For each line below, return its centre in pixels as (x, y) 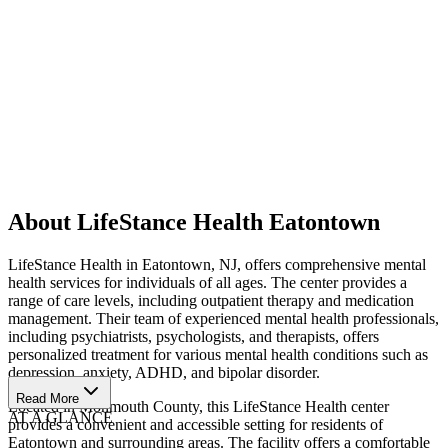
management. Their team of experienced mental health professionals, (223, 318)
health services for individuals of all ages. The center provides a (207, 282)
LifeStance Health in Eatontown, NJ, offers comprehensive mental (217, 264)
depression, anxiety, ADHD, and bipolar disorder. (164, 372)
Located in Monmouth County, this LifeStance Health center (198, 406)
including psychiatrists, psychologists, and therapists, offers (193, 336)
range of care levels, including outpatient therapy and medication (211, 300)
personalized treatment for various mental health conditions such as (218, 354)
